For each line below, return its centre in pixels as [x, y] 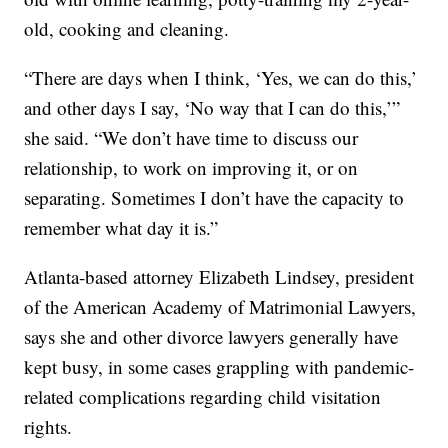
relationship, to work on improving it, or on [191, 168]
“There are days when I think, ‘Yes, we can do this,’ [221, 78]
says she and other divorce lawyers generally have [211, 337]
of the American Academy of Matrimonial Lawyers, [220, 307]
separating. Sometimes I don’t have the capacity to [214, 198]
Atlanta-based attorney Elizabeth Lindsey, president [219, 277]
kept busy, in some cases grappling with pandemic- [219, 367]
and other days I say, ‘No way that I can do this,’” [212, 108]
